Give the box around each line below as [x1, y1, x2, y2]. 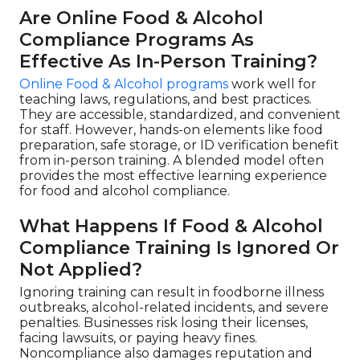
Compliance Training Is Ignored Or [19, 237, 339, 259]
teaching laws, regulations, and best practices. [19, 92, 312, 107]
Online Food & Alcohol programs [19, 76, 228, 92]
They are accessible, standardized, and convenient [19, 107, 341, 122]
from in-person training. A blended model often [19, 153, 324, 168]
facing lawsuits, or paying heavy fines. [19, 330, 257, 346]
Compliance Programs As [19, 29, 254, 51]
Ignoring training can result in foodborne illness [19, 284, 324, 300]
